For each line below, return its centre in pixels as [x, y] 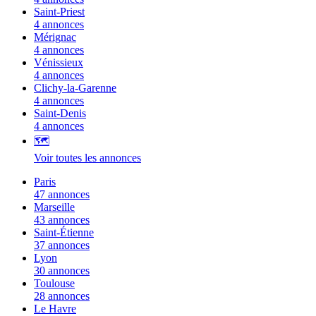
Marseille [54, 207]
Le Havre [55, 308]
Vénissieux [59, 62]
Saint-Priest [59, 11]
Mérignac [55, 37]
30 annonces [62, 270]
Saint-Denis [60, 113]
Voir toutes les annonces [87, 157]
